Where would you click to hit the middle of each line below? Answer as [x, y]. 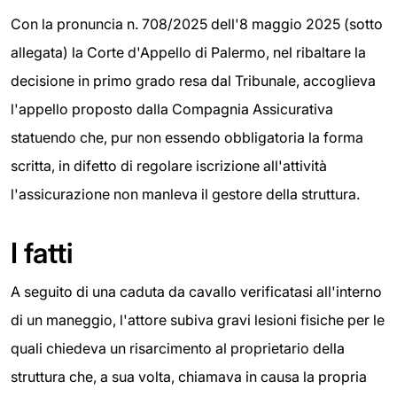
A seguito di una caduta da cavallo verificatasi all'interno [196, 292]
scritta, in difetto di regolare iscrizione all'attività [169, 166]
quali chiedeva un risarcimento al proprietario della [178, 349]
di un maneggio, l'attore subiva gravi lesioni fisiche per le [198, 320]
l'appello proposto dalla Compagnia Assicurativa [172, 109]
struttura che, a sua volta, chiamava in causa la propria [189, 377]
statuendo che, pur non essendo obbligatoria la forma [187, 138]
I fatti [42, 253]
